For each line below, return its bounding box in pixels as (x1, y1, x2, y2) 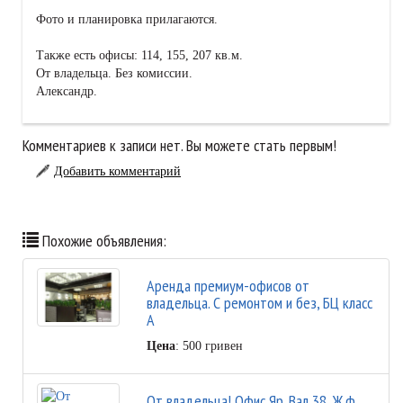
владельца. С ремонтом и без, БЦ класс (146, 292, 372, 314)
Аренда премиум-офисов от (146, 275, 309, 297)
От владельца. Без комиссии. (36, 67, 193, 81)
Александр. (36, 85, 97, 99)
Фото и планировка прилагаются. (36, 13, 218, 27)
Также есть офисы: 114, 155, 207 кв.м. (36, 49, 243, 63)
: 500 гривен (175, 339, 243, 354)
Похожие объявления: (39, 230, 166, 252)
